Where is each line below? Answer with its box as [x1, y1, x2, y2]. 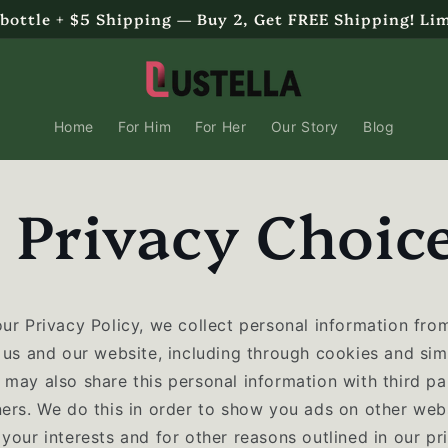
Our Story [270, 118, 339, 135]
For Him [118, 118, 172, 135]
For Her [195, 118, 247, 135]
